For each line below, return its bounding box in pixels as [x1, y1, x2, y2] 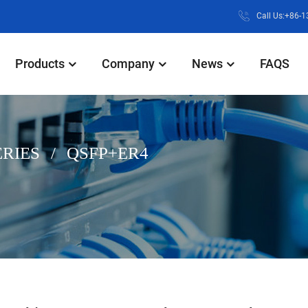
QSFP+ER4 [67, 143, 148, 162]
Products [15, 56, 65, 71]
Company [102, 56, 155, 71]
